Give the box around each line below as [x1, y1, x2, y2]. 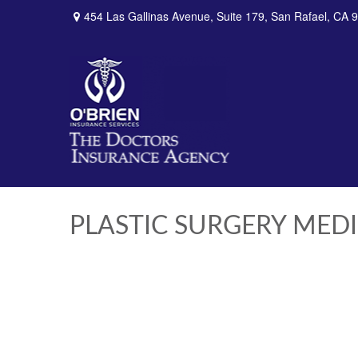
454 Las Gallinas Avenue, [84, 7, 217, 24]
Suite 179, [217, 7, 268, 24]
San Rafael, [271, 7, 330, 24]
